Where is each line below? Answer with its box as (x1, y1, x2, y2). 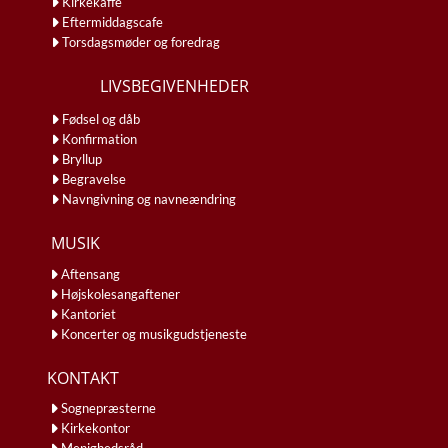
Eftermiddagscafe (62, 13, 163, 30)
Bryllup (62, 150, 102, 167)
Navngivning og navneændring (62, 190, 236, 207)
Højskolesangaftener (61, 285, 180, 302)
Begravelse (62, 170, 126, 187)
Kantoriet (61, 305, 116, 322)
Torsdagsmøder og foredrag (62, 33, 220, 50)
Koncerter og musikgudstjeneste (61, 325, 247, 342)
